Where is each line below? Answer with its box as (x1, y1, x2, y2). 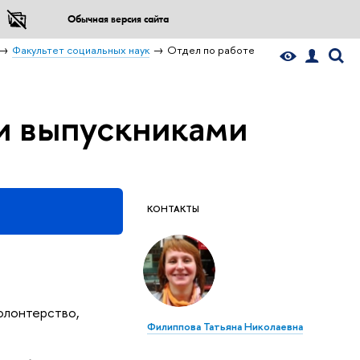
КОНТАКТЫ (147, 202, 199, 216)
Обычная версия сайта (67, 12, 169, 26)
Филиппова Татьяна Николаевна (147, 319, 303, 334)
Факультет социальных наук (12, 43, 150, 57)
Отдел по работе (167, 43, 256, 57)
